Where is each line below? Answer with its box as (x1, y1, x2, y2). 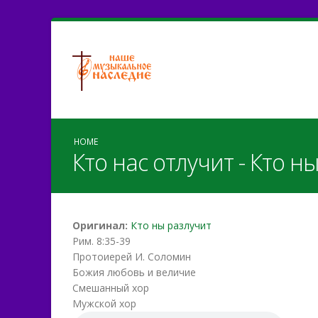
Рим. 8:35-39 (72, 234, 131, 248)
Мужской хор (72, 297, 136, 310)
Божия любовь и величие (72, 265, 196, 279)
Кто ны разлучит (131, 219, 212, 232)
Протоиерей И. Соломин (72, 250, 191, 263)
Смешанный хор (72, 281, 149, 295)
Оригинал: (72, 219, 131, 232)
